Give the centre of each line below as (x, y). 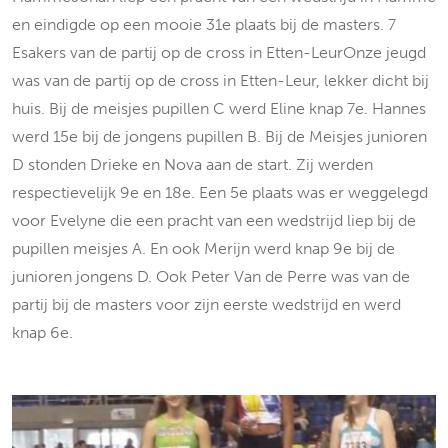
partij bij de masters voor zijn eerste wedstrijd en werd (206, 304)
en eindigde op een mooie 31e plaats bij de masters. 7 (204, 24)
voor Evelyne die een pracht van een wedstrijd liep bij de (214, 220)
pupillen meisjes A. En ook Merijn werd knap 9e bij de (203, 248)
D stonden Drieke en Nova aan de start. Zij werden (192, 164)
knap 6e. (42, 332)
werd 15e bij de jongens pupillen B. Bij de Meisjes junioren (219, 136)
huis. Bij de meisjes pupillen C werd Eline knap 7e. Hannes (219, 108)
